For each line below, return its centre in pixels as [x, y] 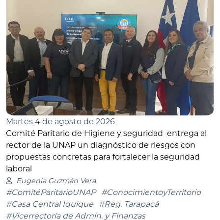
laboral [19, 169]
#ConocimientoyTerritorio [151, 192]
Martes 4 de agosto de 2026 [60, 122]
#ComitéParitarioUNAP [51, 192]
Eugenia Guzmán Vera [56, 181]
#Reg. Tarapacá [129, 204]
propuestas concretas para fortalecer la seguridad [103, 157]
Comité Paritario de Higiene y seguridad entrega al [106, 134]
